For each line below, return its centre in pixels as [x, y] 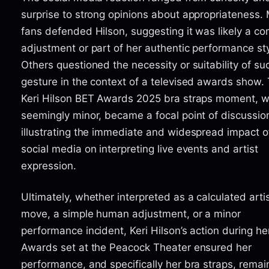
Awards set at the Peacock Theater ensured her [137, 247]
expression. [49, 165]
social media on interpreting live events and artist [140, 149]
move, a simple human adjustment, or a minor [131, 213]
